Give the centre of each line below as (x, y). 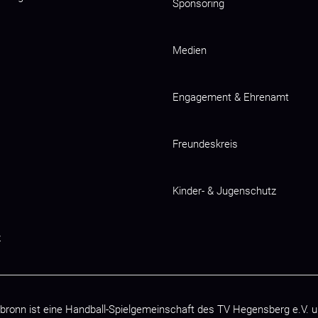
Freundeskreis (205, 144)
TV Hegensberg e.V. (263, 309)
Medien (190, 50)
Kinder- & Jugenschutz (224, 191)
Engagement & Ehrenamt (231, 97)
